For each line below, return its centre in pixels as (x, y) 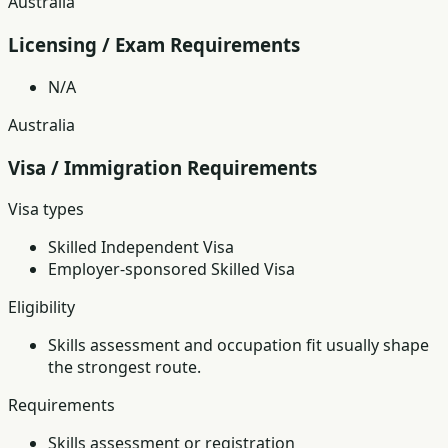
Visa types (46, 209)
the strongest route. (124, 367)
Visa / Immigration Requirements (162, 167)
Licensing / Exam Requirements (154, 45)
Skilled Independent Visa (141, 247)
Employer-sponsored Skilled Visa (171, 269)
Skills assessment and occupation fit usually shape (238, 345)
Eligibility (41, 307)
